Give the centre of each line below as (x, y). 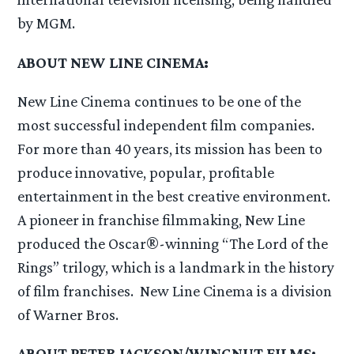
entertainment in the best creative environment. (176, 196)
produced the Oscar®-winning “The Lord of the (173, 243)
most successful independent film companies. (168, 124)
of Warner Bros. (68, 314)
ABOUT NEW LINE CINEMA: (113, 62)
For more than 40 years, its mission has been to (170, 148)
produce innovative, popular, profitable (146, 172)
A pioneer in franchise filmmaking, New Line (162, 219)
